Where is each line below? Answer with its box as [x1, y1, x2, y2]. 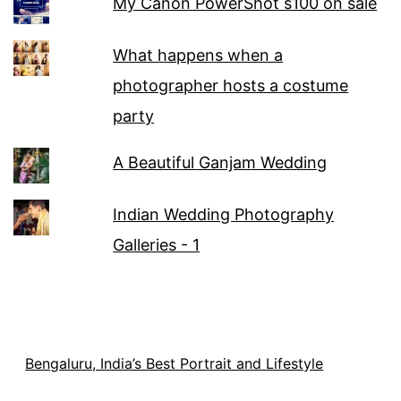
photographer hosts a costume [113, 76, 349, 96]
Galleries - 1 [113, 235, 200, 255]
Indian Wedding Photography [113, 205, 335, 225]
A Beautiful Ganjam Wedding [113, 153, 328, 173]
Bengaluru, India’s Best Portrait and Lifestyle [25, 354, 324, 372]
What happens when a [113, 46, 284, 65]
